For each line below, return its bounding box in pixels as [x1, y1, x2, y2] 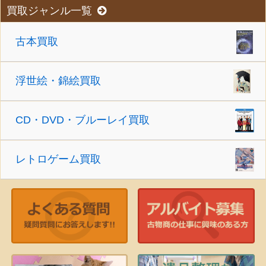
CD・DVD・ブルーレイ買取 [15, 114, 150, 126]
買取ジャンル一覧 [7, 5, 93, 17]
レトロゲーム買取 [15, 153, 102, 166]
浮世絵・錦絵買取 [15, 75, 102, 87]
